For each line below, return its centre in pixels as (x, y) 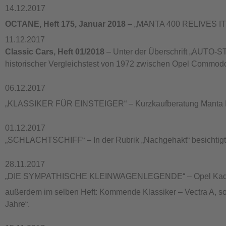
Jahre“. (17, 204)
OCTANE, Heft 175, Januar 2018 (65, 24)
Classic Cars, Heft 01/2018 (55, 52)
